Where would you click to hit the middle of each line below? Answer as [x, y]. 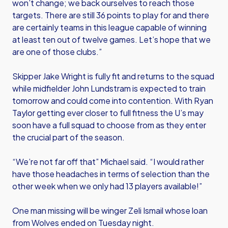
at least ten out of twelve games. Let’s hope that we [111, 39]
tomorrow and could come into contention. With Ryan [113, 101]
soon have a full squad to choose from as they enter [109, 125]
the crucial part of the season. [68, 137]
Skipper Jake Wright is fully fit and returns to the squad [113, 76]
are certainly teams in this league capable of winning [109, 27]
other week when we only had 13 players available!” [107, 186]
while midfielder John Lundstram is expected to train [109, 88]
